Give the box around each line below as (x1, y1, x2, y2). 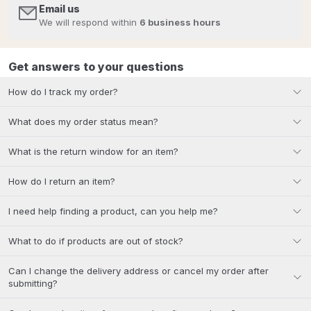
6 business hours (140, 17, 221, 28)
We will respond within (39, 17, 140, 28)
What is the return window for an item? (8, 146, 178, 157)
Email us (39, 3, 80, 15)
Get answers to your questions (8, 60, 184, 74)
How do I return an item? (8, 176, 115, 187)
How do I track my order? (8, 86, 118, 97)
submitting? (8, 278, 58, 289)
